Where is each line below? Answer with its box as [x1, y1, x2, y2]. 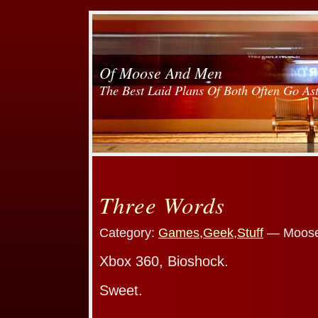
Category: [99, 225, 158, 240]
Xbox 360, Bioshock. [99, 253, 229, 269]
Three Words [99, 188, 225, 220]
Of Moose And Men [99, 61, 222, 83]
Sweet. [99, 282, 143, 298]
